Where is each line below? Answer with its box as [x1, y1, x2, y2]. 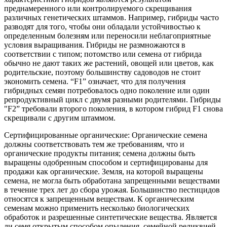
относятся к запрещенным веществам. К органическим [4, 195, 194, 204]
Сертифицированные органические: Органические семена [4, 131, 207, 140]
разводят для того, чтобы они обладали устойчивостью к [4, 22, 201, 31]
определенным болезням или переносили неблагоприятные [4, 31, 211, 41]
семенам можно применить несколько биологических [4, 204, 190, 213]
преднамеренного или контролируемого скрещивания [4, 4, 192, 13]
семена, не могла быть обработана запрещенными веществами [4, 176, 220, 185]
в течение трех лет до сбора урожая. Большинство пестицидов [4, 185, 220, 195]
